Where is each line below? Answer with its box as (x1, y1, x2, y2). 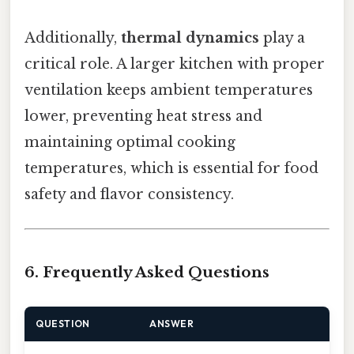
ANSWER (149, 317, 194, 330)
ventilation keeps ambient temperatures (24, 81, 313, 99)
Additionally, (24, 28, 121, 47)
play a (259, 28, 305, 47)
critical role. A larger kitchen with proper (24, 55, 325, 73)
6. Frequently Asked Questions (24, 262, 269, 281)
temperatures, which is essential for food (24, 159, 318, 177)
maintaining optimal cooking (24, 133, 235, 151)
